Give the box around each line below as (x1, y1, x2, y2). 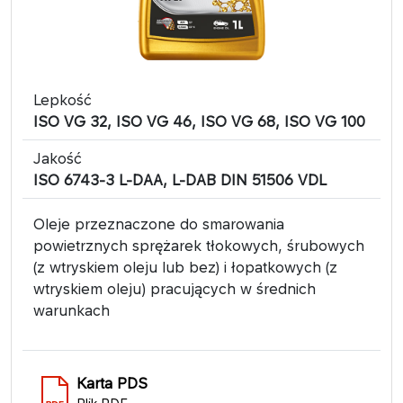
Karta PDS (76, 373, 148, 392)
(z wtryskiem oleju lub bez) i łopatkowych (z (33, 257, 337, 276)
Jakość (33, 148, 82, 167)
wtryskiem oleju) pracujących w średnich (33, 279, 316, 298)
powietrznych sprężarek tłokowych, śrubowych (33, 236, 364, 255)
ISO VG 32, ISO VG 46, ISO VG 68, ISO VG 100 (33, 112, 365, 130)
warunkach (33, 300, 110, 319)
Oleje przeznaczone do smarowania (33, 214, 284, 233)
